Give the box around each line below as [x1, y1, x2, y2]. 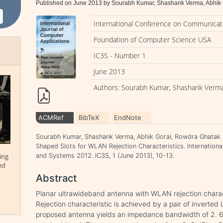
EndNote [114, 113, 142, 122]
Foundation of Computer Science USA [94, 35, 212, 44]
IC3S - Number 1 [94, 51, 146, 60]
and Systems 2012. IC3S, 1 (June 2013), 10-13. [36, 152, 175, 160]
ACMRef [38, 113, 64, 122]
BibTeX [79, 113, 100, 122]
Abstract [36, 172, 77, 185]
